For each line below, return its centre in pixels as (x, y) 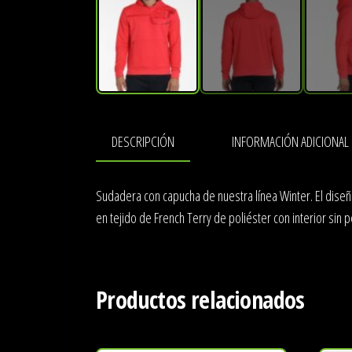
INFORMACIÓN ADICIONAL (290, 141)
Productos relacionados (200, 300)
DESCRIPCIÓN (143, 141)
